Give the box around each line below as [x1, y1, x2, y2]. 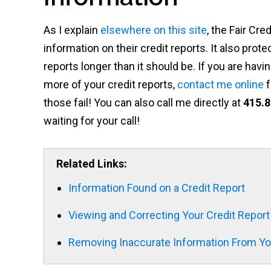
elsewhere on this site [100, 24, 207, 36]
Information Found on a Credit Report [68, 181, 245, 194]
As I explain [44, 24, 100, 36]
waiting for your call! [44, 114, 140, 127]
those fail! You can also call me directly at [44, 96, 243, 109]
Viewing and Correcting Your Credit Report [68, 209, 270, 221]
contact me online [177, 78, 264, 91]
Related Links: [56, 157, 127, 170]
